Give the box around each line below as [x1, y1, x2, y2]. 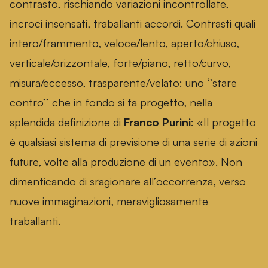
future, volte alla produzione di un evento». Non [10, 154, 242, 169]
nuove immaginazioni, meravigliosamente [10, 194, 208, 208]
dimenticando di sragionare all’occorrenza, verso [10, 174, 246, 188]
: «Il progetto [191, 115, 256, 129]
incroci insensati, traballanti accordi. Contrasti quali [10, 16, 255, 31]
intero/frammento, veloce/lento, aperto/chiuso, [10, 36, 239, 50]
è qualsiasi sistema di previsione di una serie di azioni [10, 135, 257, 149]
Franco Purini [124, 115, 191, 129]
